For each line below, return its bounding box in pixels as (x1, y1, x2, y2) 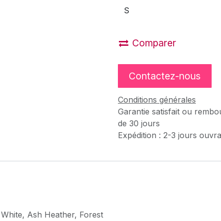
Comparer (132, 37, 176, 49)
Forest (79, 210, 103, 220)
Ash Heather (27, 210, 74, 220)
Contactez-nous (129, 70, 201, 82)
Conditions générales (118, 95, 196, 105)
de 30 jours (118, 118, 160, 129)
